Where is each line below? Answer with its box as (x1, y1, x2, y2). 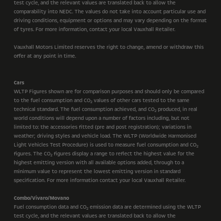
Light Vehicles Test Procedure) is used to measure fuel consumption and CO (14, 141, 196, 148)
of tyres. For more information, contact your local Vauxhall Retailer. (14, 26, 175, 33)
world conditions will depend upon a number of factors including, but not (14, 114, 189, 122)
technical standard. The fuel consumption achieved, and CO (14, 106, 154, 113)
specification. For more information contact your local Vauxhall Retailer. (14, 177, 185, 184)
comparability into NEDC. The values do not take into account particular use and (14, 8, 206, 15)
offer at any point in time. (14, 52, 76, 60)
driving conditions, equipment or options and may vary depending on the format (14, 17, 207, 24)
